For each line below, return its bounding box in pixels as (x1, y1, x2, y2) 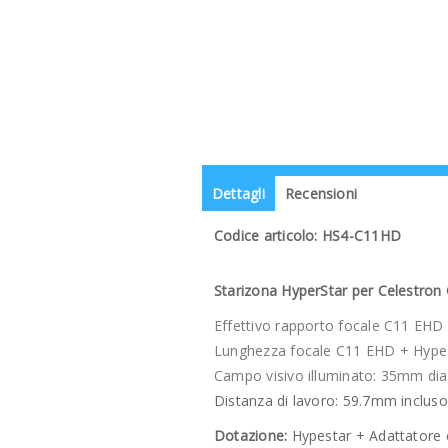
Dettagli (212, 184, 265, 203)
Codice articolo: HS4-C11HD (214, 226, 401, 245)
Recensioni (284, 184, 358, 203)
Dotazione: (214, 426, 288, 445)
